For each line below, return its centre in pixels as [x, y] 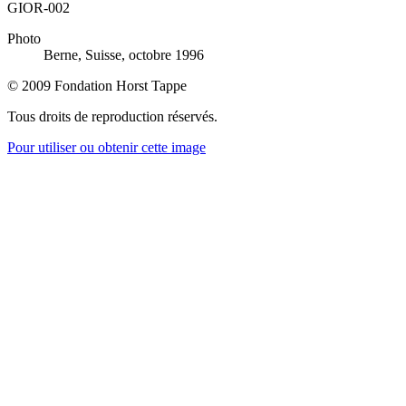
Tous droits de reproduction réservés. [112, 116]
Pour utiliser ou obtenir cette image [106, 147]
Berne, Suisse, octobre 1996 [124, 54]
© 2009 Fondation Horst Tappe [97, 85]
